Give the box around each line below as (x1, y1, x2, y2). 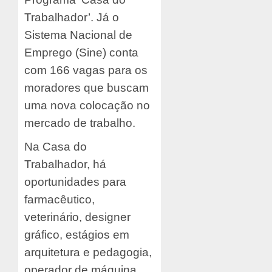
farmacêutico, (24, 192, 95, 206)
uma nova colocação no (24, 98, 150, 112)
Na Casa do (24, 140, 87, 153)
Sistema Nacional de (24, 28, 132, 41)
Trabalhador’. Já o (24, 10, 119, 24)
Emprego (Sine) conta (24, 46, 138, 59)
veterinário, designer (24, 210, 131, 223)
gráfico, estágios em (24, 228, 129, 241)
